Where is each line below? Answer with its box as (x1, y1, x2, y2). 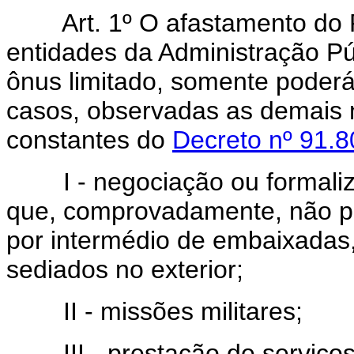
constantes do (6, 126, 172, 154)
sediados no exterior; (6, 255, 243, 284)
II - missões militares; (63, 297, 303, 326)
